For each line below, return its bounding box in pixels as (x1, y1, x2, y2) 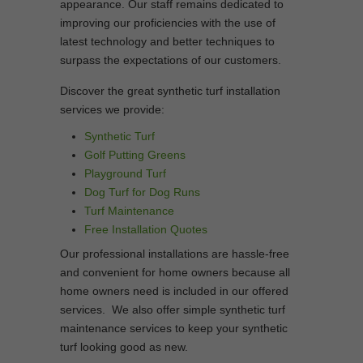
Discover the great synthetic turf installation (60, 84, 280, 97)
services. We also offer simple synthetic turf (60, 303, 285, 316)
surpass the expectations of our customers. (60, 53, 281, 66)
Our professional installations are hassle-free (60, 247, 289, 260)
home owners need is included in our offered (60, 284, 288, 297)
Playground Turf (84, 167, 166, 180)
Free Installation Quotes (84, 223, 207, 236)
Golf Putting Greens (84, 148, 186, 161)
